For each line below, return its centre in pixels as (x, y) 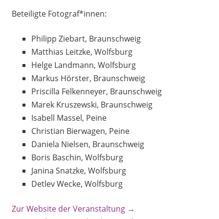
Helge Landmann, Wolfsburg (84, 65)
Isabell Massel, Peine (69, 118)
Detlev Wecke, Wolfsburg (77, 184)
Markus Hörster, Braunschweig (88, 78)
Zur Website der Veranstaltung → (73, 209)
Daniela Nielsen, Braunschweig (88, 144)
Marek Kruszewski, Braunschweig (92, 105)
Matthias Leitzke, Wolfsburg (82, 52)
